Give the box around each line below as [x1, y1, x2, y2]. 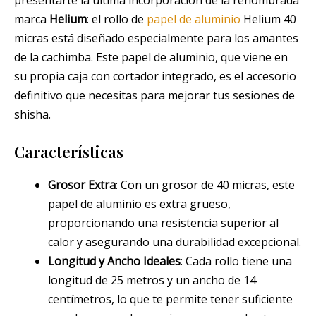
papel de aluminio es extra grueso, [48, 196, 231, 212]
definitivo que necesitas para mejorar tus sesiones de [14, 87, 295, 103]
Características [14, 141, 123, 163]
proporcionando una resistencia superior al [48, 215, 279, 231]
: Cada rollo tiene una [181, 253, 292, 269]
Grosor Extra [48, 177, 116, 193]
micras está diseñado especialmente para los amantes [14, 30, 298, 46]
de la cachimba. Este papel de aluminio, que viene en [14, 49, 288, 65]
